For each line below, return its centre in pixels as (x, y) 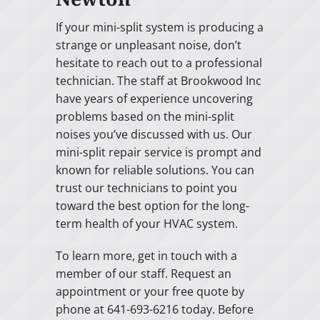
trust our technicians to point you (146, 188)
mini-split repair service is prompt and (158, 152)
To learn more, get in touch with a (146, 256)
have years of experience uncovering (154, 99)
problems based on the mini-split (145, 117)
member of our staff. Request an (143, 274)
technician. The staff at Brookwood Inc (158, 81)
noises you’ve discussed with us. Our (154, 135)
